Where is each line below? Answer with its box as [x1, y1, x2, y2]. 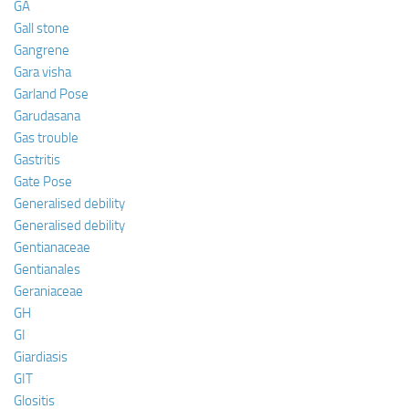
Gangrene [14, 41, 69, 58]
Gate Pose [14, 173, 72, 190]
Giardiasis [14, 348, 68, 365]
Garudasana [14, 107, 80, 124]
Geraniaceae [14, 282, 83, 299]
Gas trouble [14, 129, 79, 146]
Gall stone [14, 19, 69, 37]
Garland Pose [14, 85, 89, 102]
